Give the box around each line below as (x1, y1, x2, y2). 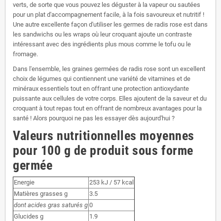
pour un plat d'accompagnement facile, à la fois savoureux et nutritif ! (13, 10, 204, 18)
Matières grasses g (14, 189, 68, 197)
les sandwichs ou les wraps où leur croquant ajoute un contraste (13, 30, 192, 38)
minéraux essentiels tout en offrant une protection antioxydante (13, 84, 189, 92)
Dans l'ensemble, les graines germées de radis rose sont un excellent (13, 65, 205, 73)
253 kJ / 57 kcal (89, 178, 134, 186)
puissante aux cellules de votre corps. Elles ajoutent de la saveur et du (13, 94, 207, 102)
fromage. (13, 50, 38, 58)
